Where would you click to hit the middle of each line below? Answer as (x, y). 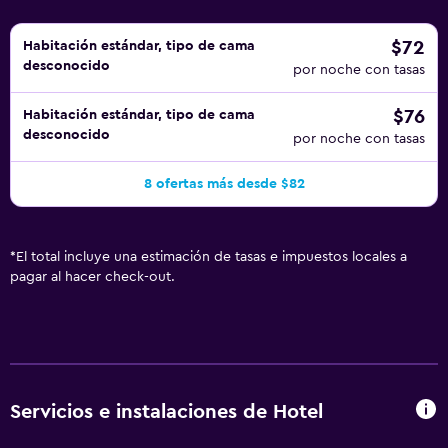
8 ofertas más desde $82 (224, 184)
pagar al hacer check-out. (92, 277)
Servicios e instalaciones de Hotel (166, 411)
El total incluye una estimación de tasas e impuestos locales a (211, 257)
